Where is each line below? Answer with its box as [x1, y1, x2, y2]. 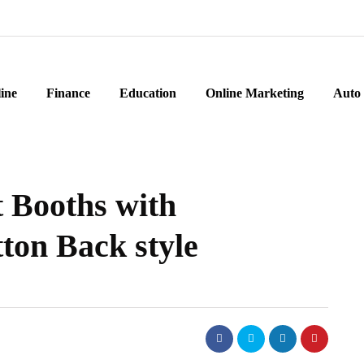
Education [119, 86, 176, 100]
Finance [46, 86, 90, 100]
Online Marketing [206, 86, 304, 100]
